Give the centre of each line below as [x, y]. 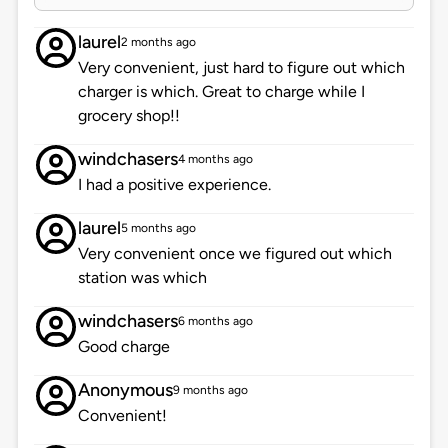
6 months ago [215, 321]
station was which [142, 278]
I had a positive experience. [174, 185]
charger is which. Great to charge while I [221, 92]
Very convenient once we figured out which [234, 254]
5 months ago [158, 228]
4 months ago [215, 159]
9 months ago [210, 390]
